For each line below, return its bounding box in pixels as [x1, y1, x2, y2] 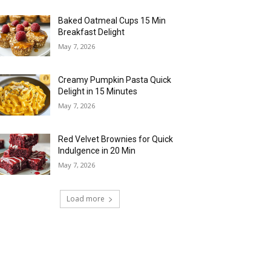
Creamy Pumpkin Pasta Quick [58, 74, 172, 85]
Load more [66, 193, 105, 204]
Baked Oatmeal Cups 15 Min [58, 15, 166, 25]
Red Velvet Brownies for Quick [58, 134, 174, 144]
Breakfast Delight [58, 27, 125, 37]
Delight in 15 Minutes [58, 86, 138, 96]
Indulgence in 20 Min [58, 145, 136, 155]
